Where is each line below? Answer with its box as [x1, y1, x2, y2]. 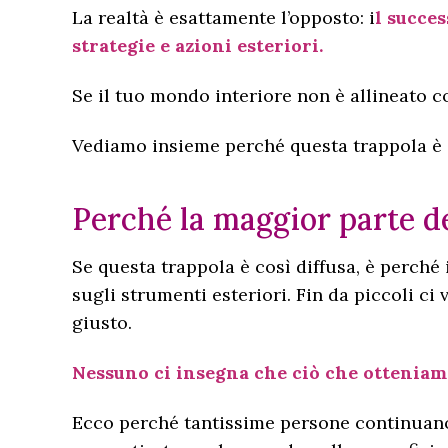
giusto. [72, 311, 132, 334]
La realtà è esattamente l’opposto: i [72, 6, 375, 29]
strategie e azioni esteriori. [72, 34, 323, 57]
